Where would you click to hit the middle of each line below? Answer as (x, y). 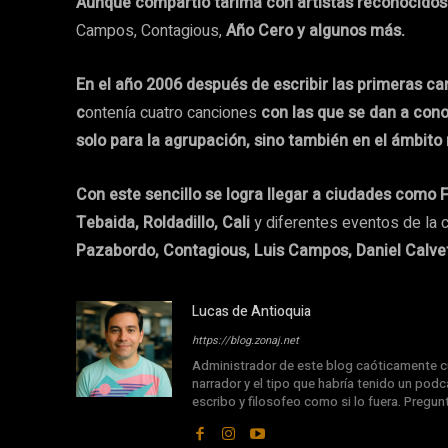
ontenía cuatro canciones (173, 112)
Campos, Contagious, (151, 30)
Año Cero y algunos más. (315, 30)
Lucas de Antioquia (251, 311)
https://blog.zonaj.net (245, 340)
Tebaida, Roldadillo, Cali (165, 222)
